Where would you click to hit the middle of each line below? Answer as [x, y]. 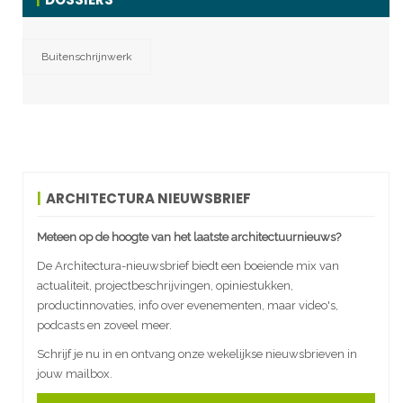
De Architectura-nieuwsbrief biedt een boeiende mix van [188, 266]
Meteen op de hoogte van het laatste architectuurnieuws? [189, 237]
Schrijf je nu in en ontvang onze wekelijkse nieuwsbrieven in [197, 354]
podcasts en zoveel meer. [104, 326]
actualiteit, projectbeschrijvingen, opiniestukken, [165, 286]
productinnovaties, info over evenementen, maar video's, [188, 306]
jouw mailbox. [75, 374]
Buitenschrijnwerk [87, 57]
